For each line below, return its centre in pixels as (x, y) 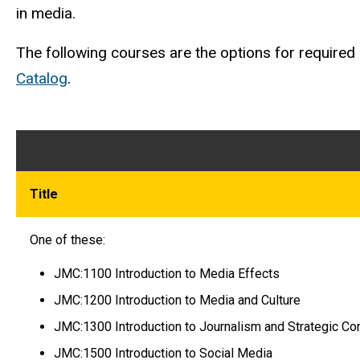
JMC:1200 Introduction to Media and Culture (177, 301)
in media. (46, 13)
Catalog (42, 78)
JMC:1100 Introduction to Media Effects (166, 274)
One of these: (67, 240)
